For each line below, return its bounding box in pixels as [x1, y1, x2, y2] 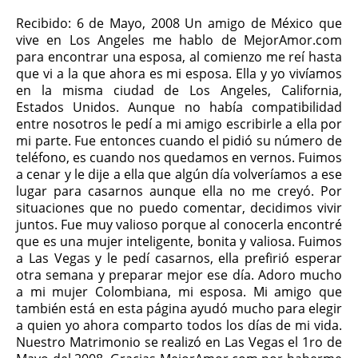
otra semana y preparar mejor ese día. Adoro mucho [16, 266, 342, 284]
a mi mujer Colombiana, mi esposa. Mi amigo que [16, 283, 342, 300]
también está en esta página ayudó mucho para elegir [16, 300, 342, 317]
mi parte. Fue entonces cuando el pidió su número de [16, 132, 342, 149]
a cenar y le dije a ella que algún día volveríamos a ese [16, 165, 342, 183]
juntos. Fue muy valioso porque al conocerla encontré [16, 216, 342, 233]
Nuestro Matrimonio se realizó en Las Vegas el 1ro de [16, 333, 342, 351]
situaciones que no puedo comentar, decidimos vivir [16, 199, 342, 217]
